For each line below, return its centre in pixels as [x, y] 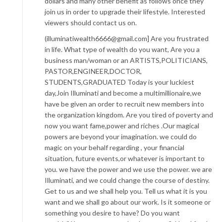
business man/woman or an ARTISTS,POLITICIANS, [126, 60]
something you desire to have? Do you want [112, 213]
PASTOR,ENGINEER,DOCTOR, [93, 71]
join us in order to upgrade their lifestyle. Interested [125, 11]
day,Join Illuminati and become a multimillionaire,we [123, 93]
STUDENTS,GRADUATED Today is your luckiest [119, 82]
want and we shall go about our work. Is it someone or [128, 202]
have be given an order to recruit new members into [124, 104]
